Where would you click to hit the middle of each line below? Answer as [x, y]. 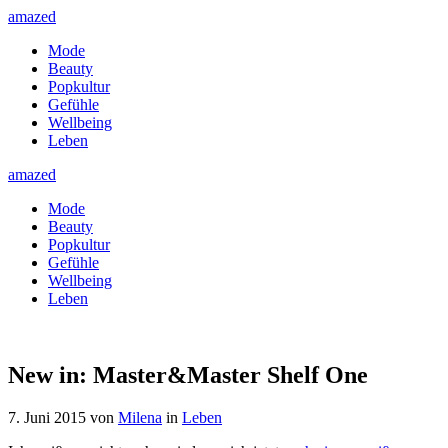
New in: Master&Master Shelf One [188, 374]
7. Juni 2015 [47, 417]
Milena [140, 417]
